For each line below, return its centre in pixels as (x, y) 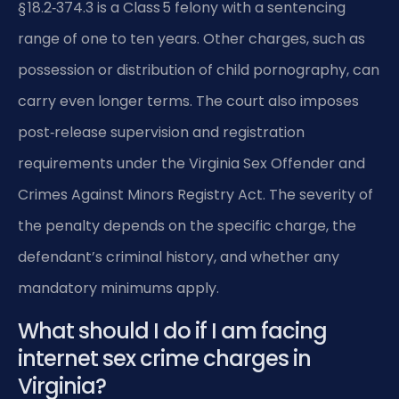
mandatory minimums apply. (118, 289)
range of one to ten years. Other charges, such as (191, 39)
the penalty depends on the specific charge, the (187, 226)
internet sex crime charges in (164, 358)
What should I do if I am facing (172, 330)
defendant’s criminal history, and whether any (179, 257)
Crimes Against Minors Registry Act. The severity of (195, 195)
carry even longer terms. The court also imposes (188, 102)
